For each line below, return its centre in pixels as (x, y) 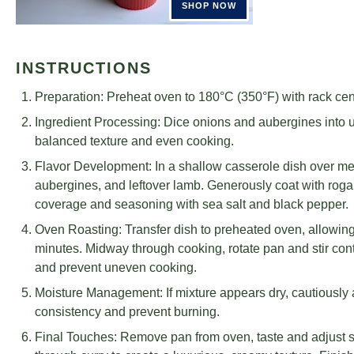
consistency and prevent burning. (127, 312)
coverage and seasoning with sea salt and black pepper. (192, 204)
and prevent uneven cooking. (116, 267)
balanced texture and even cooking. (134, 141)
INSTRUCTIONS (84, 68)
